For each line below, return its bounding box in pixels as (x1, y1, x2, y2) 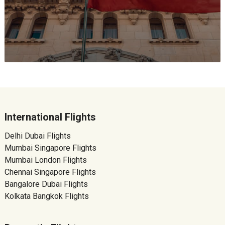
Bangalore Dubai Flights (4, 179, 88, 189)
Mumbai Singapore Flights (4, 143, 96, 153)
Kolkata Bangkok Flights (4, 191, 89, 201)
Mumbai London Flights (4, 155, 87, 165)
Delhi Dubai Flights (4, 131, 71, 141)
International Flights (4, 111, 96, 123)
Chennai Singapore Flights (4, 167, 96, 177)
